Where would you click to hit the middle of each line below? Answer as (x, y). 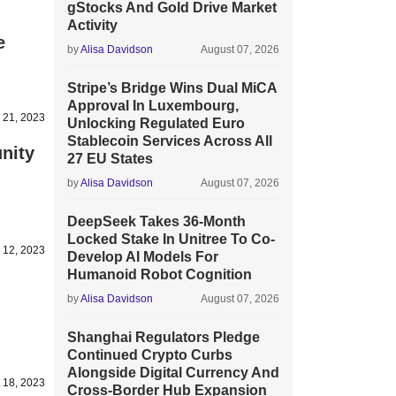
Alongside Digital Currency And (173, 373)
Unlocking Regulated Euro (156, 123)
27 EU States (110, 159)
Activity (92, 25)
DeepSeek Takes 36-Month (156, 221)
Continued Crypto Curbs (150, 355)
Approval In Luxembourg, (153, 106)
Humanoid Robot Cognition (160, 274)
